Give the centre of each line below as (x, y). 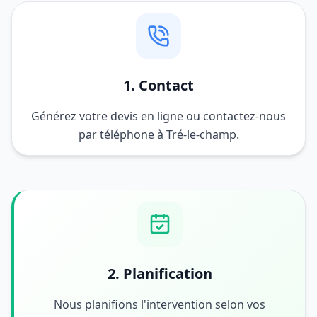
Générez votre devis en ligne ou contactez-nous (158, 116)
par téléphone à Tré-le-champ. (158, 134)
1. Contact (158, 85)
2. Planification (160, 273)
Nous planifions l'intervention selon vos (160, 304)
